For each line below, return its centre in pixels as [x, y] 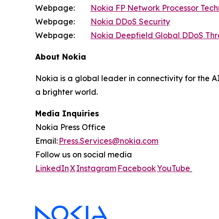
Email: [47, 141]
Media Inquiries [68, 113]
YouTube [174, 168]
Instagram [96, 168]
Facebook [137, 168]
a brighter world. [66, 92]
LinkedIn [52, 168]
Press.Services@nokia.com [109, 141]
